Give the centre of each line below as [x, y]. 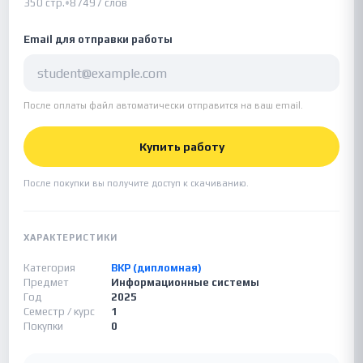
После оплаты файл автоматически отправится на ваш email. [164, 105]
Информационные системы [186, 282]
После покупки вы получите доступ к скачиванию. [137, 183]
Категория [50, 268]
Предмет [47, 282]
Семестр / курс [60, 312]
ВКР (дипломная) [157, 268]
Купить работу [181, 147]
